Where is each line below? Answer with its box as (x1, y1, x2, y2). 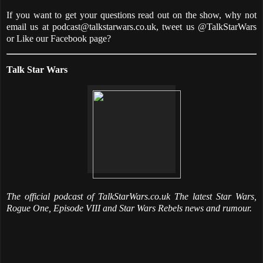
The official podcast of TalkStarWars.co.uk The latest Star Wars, (6, 191, 257, 201)
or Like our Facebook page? (6, 33, 111, 43)
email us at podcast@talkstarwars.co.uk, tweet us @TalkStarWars (6, 21, 257, 32)
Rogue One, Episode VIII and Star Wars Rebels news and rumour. (6, 203, 252, 213)
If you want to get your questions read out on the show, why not (6, 9, 257, 20)
